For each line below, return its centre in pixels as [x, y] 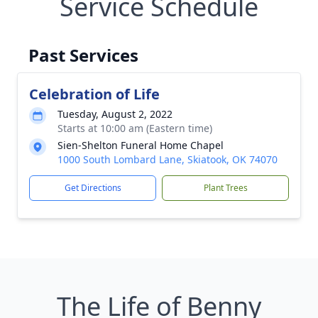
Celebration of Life [94, 94]
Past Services [83, 55]
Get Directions [93, 188]
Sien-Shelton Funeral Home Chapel [141, 145]
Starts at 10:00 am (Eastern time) [135, 128]
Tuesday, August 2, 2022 [115, 114]
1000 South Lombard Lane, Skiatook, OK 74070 [168, 159]
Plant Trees [225, 188]
